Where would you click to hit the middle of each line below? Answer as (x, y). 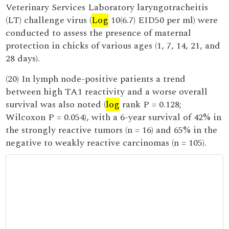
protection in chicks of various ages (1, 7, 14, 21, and (113, 46)
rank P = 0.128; (151, 105)
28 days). (23, 59)
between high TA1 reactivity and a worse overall (107, 92)
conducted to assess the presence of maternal (99, 33)
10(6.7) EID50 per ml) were (163, 20)
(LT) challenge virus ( (49, 20)
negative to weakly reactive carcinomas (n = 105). (106, 143)
